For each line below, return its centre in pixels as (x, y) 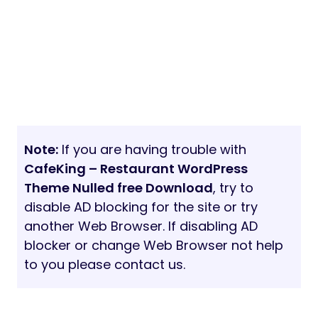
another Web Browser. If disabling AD (141, 226)
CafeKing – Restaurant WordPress (136, 168)
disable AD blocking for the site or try (141, 207)
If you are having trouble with (152, 149)
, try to (233, 187)
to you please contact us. (105, 264)
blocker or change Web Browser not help (154, 245)
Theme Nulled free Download (119, 187)
